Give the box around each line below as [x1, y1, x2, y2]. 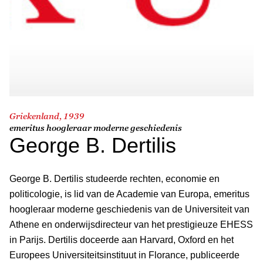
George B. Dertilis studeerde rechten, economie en [9, 173, 220, 184]
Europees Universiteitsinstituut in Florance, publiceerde [9, 249, 240, 260]
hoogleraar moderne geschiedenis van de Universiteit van [9, 204, 249, 214]
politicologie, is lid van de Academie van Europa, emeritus [9, 188, 249, 199]
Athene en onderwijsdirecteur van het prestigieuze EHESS [9, 219, 253, 230]
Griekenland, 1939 [9, 110, 85, 121]
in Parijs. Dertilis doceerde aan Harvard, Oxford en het [9, 234, 234, 245]
